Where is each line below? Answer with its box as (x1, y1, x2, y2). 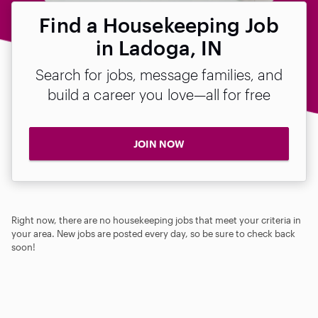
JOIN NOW (133, 138, 185, 150)
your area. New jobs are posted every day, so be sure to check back (11, 227, 295, 239)
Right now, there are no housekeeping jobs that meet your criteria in (11, 214, 301, 226)
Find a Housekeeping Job (39, 13, 279, 36)
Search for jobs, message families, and (35, 66, 283, 83)
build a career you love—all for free (47, 86, 271, 103)
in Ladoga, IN (95, 36, 223, 59)
